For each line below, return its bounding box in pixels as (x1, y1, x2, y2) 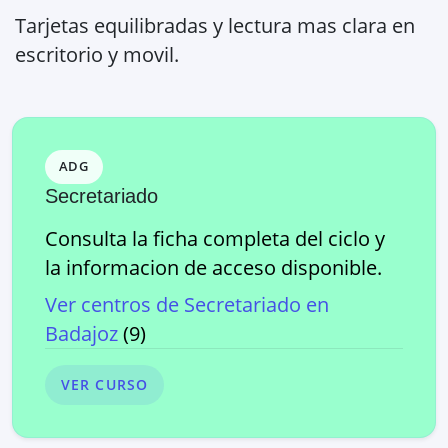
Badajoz (45, 319, 118, 347)
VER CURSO (61, 375, 149, 395)
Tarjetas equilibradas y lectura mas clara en (15, 11, 415, 39)
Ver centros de (45, 290, 184, 318)
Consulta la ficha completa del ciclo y (45, 224, 385, 252)
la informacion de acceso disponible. (45, 253, 382, 281)
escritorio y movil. (15, 40, 179, 68)
